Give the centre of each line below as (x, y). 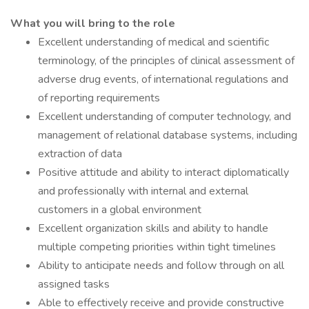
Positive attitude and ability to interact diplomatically (163, 172)
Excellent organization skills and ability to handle (153, 228)
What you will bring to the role (93, 23)
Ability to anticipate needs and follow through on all (161, 266)
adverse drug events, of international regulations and (163, 79)
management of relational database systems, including (168, 135)
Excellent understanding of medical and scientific (153, 42)
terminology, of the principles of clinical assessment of (166, 61)
